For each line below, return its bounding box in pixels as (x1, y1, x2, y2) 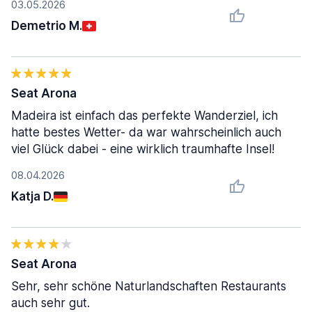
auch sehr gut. (11, 296, 90, 310)
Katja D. (11, 189, 54, 203)
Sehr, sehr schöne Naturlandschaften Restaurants (11, 279, 286, 293)
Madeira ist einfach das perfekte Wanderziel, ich (11, 109, 278, 123)
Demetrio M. (11, 19, 82, 33)
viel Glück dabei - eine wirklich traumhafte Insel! (11, 142, 274, 156)
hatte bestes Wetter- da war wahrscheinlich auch (11, 125, 281, 139)
